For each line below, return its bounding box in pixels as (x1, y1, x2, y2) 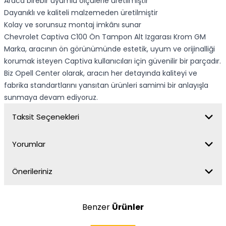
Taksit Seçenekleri (12, 111, 79, 122)
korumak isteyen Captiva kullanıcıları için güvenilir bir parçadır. (4, 56, 221, 66)
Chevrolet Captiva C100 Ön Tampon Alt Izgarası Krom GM (4, 32, 206, 42)
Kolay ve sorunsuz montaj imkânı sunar (4, 20, 141, 30)
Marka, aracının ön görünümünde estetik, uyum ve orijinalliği (4, 44, 215, 54)
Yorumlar (12, 139, 45, 149)
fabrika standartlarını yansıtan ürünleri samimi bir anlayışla (4, 80, 208, 90)
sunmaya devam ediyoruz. (4, 92, 98, 102)
